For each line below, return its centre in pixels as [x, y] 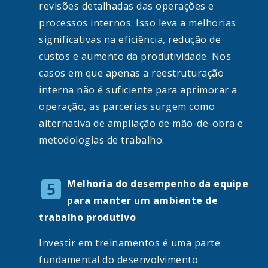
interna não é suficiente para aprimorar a [138, 90]
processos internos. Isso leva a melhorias [138, 23]
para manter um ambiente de [142, 201]
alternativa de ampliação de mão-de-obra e [141, 124]
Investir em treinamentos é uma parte [130, 243]
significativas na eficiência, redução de [130, 40]
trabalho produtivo [87, 217]
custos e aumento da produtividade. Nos [135, 57]
